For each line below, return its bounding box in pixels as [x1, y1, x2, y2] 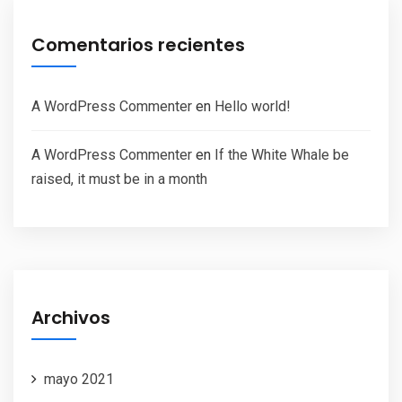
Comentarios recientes [31, 32, 245, 57]
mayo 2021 [44, 371, 114, 388]
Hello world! [214, 98, 291, 115]
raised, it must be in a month [31, 170, 207, 188]
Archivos [31, 305, 110, 330]
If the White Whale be [214, 146, 349, 163]
